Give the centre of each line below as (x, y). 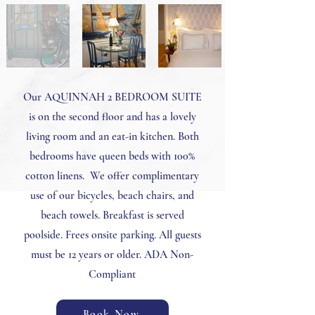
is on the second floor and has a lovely (112, 117)
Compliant (112, 274)
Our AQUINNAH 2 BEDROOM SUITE (112, 97)
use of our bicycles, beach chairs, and (112, 195)
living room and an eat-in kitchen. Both (112, 136)
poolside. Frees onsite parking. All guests (112, 235)
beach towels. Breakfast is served (112, 215)
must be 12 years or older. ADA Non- (112, 255)
